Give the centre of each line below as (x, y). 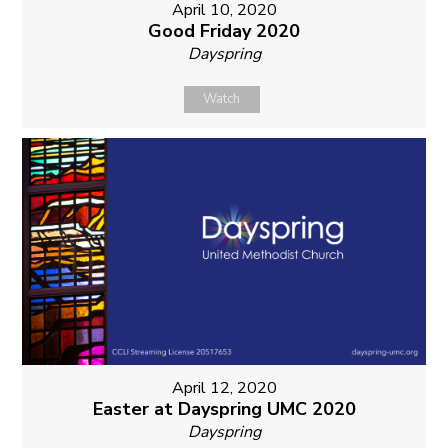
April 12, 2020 (224, 388)
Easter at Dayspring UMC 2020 (224, 409)
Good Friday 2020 (224, 31)
